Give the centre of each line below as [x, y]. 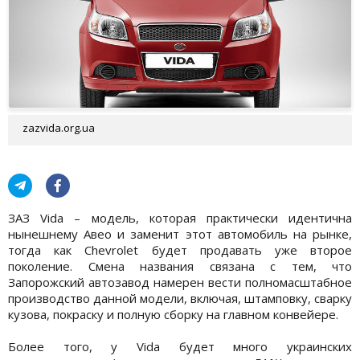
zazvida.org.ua [59, 128]
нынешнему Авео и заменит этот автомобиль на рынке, [180, 234]
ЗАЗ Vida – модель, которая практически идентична [180, 218]
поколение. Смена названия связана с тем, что [180, 266]
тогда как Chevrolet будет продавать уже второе [180, 250]
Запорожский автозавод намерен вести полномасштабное [180, 282]
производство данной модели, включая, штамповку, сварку [180, 299]
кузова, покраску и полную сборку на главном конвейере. [173, 315]
